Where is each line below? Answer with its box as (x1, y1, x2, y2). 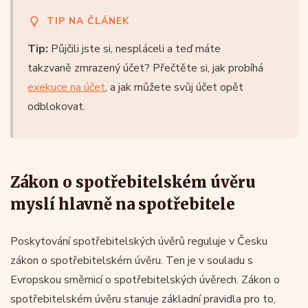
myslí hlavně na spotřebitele (10, 194, 235, 214)
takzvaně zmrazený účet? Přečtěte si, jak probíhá (27, 60, 263, 76)
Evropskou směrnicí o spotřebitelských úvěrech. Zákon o (10, 272, 280, 287)
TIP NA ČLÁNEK (47, 14, 129, 27)
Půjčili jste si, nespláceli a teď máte (48, 41, 221, 56)
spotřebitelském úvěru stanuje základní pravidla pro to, (10, 291, 276, 307)
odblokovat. (27, 98, 85, 114)
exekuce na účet (27, 79, 105, 95)
